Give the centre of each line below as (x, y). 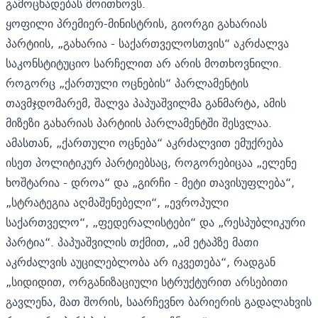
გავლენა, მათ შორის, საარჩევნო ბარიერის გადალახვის (159, 301)
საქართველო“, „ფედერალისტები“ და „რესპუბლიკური (155, 222)
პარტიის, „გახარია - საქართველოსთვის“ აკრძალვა (147, 43)
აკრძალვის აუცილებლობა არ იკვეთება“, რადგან (141, 262)
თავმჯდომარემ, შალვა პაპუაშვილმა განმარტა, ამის (146, 103)
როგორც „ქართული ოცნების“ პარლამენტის (127, 83)
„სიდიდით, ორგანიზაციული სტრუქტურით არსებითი (147, 281)
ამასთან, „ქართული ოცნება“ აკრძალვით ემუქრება (144, 142)
